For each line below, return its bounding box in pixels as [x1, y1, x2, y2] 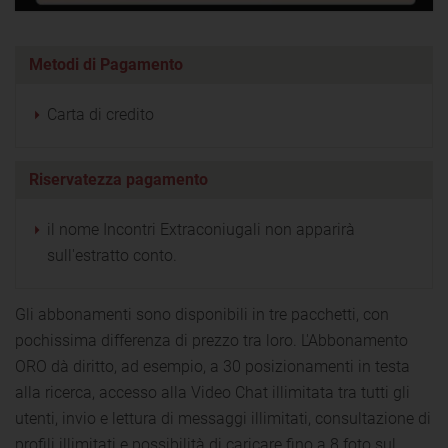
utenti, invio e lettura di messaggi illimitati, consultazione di [15, 408, 431, 428]
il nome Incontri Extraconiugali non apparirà [47, 219, 355, 239]
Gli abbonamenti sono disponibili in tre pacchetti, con [15, 304, 389, 324]
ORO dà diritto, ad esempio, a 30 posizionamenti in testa [15, 356, 410, 376]
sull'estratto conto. [47, 245, 177, 265]
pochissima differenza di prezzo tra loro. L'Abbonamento [15, 330, 408, 350]
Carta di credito [47, 104, 154, 124]
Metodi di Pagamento [29, 54, 183, 74]
